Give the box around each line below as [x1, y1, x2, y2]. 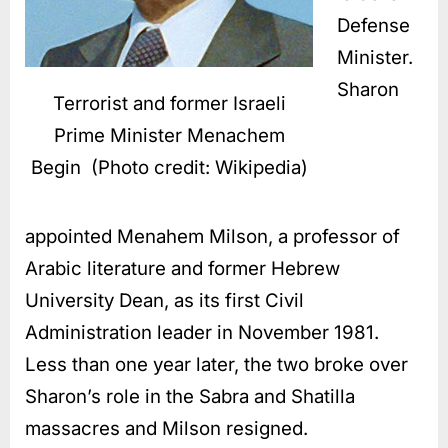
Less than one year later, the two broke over [25, 352, 408, 376]
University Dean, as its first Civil [25, 288, 304, 312]
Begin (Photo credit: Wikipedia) [30, 155, 308, 179]
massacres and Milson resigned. [25, 416, 308, 440]
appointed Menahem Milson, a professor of [25, 224, 400, 248]
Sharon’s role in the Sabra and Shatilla [25, 384, 355, 408]
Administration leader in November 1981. [25, 320, 379, 344]
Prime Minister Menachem [53, 123, 285, 147]
